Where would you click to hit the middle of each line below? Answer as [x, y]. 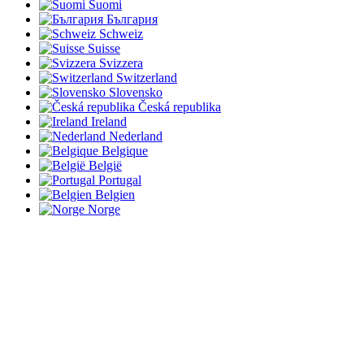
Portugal [120, 180]
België [105, 165]
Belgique [125, 150]
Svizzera [121, 63]
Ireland [109, 121]
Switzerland [147, 77]
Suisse [104, 48]
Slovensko [136, 92]
